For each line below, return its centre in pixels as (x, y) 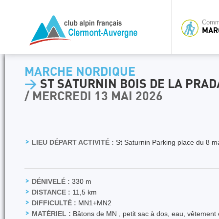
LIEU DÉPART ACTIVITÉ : (73, 142)
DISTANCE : (51, 192)
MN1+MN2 (94, 203)
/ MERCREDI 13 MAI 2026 (94, 97)
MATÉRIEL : (51, 214)
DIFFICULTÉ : (54, 203)
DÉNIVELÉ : (51, 181)
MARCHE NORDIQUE (80, 72)
